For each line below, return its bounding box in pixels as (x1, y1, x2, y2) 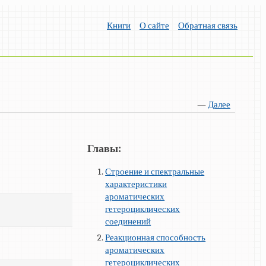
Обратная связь (178, 20, 237, 31)
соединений (105, 216, 151, 227)
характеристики (105, 179, 167, 190)
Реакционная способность (105, 232, 206, 243)
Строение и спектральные (105, 166, 205, 178)
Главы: (87, 142, 122, 154)
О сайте (140, 20, 169, 31)
